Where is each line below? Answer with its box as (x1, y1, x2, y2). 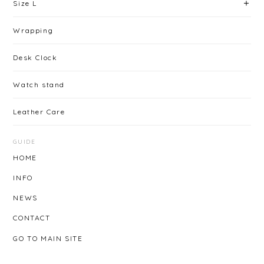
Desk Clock (13, 52, 58, 62)
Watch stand (13, 80, 65, 89)
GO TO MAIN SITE (13, 233, 83, 243)
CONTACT (13, 213, 51, 223)
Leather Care (13, 107, 65, 116)
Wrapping (13, 25, 54, 35)
